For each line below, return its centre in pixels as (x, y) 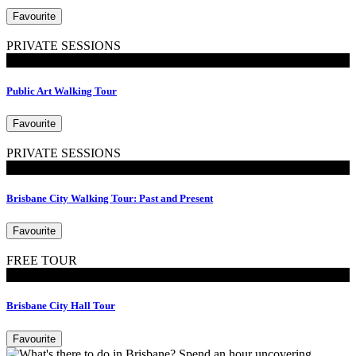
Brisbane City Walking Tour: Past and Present (110, 199)
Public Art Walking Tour (62, 91)
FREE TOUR (42, 261)
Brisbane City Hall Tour (61, 306)
